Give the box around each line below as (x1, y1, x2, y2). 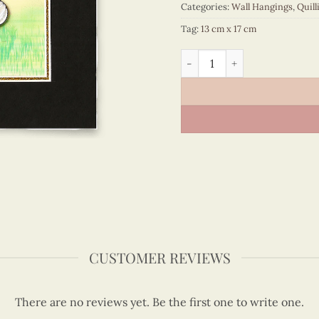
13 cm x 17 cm (201, 23, 256, 36)
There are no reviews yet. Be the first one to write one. (14, 295, 304, 309)
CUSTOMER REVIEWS (88, 248, 231, 267)
